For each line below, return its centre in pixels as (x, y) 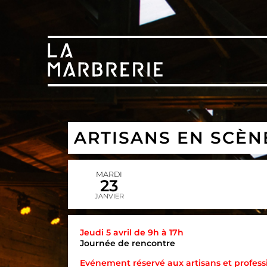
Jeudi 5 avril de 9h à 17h (131, 233)
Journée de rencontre (127, 243)
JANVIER (109, 196)
